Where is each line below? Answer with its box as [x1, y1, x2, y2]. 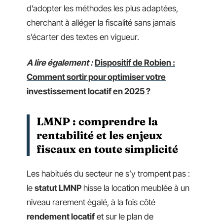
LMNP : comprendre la [37, 114, 158, 128]
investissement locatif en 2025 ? [27, 86, 150, 96]
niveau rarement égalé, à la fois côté [27, 197, 155, 207]
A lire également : [27, 57, 93, 68]
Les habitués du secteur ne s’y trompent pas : [27, 169, 190, 179]
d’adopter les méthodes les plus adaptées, [27, 3, 178, 13]
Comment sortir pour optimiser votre [27, 72, 166, 82]
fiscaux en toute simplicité [37, 142, 178, 156]
